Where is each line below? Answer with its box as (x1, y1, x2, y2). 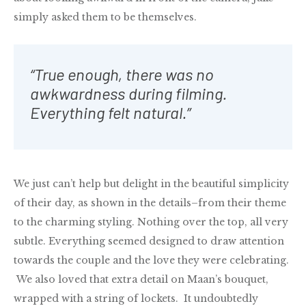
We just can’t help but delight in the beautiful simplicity (14, 177, 289, 190)
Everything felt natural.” (30, 102, 191, 122)
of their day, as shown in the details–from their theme (14, 196, 286, 209)
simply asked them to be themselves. (14, 10, 197, 23)
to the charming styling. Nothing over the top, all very (14, 215, 288, 228)
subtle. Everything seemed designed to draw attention (14, 234, 284, 247)
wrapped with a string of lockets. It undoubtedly (14, 292, 258, 305)
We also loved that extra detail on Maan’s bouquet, (14, 273, 268, 286)
